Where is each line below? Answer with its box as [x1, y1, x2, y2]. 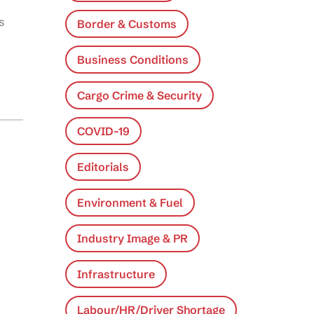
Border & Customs [76, 16, 177, 31]
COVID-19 [76, 123, 130, 138]
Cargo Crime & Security [76, 88, 202, 102]
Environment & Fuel [76, 195, 183, 210]
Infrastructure [76, 266, 155, 281]
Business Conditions [76, 52, 189, 67]
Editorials [76, 159, 129, 174]
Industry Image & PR [76, 231, 188, 245]
